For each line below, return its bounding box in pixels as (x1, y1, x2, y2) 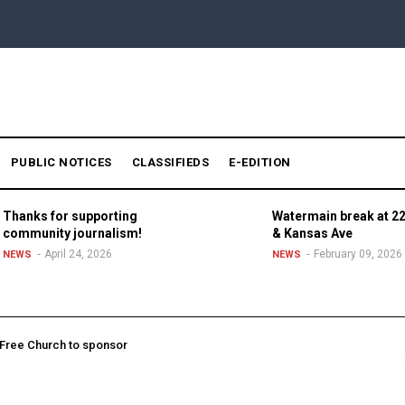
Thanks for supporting (2, 208, 137, 223)
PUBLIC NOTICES (10, 155, 112, 169)
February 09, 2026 (314, 247, 402, 260)
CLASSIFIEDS (131, 155, 209, 169)
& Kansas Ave (272, 225, 353, 240)
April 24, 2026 (43, 247, 112, 260)
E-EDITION (229, 155, 291, 169)
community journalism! (2, 225, 142, 240)
